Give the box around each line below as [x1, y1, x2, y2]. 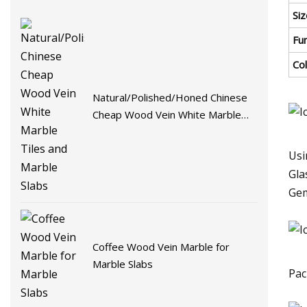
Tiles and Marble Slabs [93, 125, 199, 139]
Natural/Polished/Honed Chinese [93, 90, 248, 105]
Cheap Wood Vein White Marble [93, 108, 242, 122]
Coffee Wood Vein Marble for [93, 240, 230, 254]
